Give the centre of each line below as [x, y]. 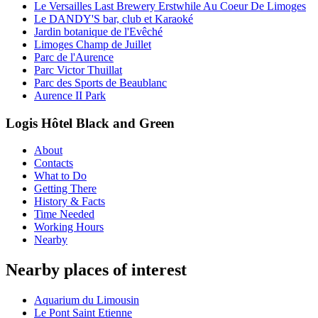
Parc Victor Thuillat [78, 70]
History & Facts [70, 202]
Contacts [54, 163]
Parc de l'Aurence [74, 57]
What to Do [60, 176]
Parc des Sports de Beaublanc [100, 82]
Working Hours [69, 227]
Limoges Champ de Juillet [93, 44]
